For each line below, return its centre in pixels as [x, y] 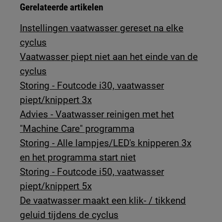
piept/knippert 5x [56, 186]
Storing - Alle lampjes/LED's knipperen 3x [106, 143]
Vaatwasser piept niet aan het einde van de [109, 57]
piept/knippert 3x [56, 100]
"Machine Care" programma [77, 129]
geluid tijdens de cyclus [69, 215]
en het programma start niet [78, 158]
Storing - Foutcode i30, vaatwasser [92, 86]
